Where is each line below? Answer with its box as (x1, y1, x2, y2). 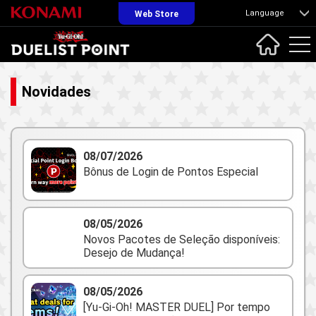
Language (245, 8, 284, 18)
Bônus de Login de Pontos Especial (83, 165, 258, 178)
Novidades (22, 83, 91, 100)
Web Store (134, 8, 178, 19)
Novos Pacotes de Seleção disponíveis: (83, 233, 280, 246)
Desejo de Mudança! (83, 246, 185, 260)
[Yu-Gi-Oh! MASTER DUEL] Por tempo (83, 300, 270, 314)
